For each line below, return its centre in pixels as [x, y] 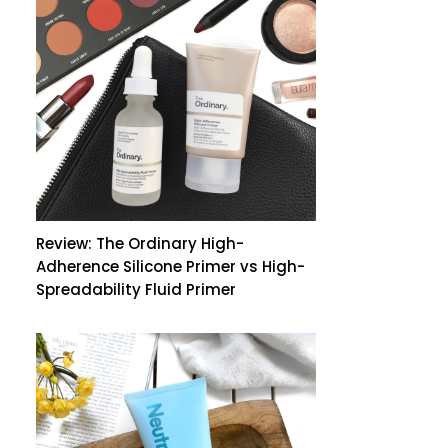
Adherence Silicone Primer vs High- [170, 266]
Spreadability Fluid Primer [136, 289]
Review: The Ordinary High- [140, 243]
